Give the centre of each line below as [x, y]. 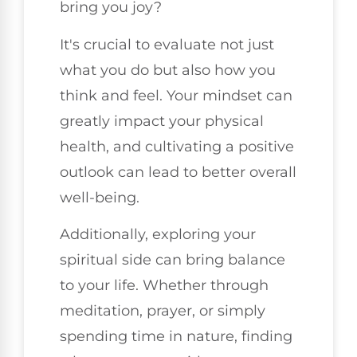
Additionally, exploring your [158, 234]
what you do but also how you [168, 70]
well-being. [100, 197]
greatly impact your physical [162, 121]
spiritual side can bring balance [173, 259]
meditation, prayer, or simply [163, 310]
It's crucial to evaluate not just [167, 44]
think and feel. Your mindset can [176, 95]
